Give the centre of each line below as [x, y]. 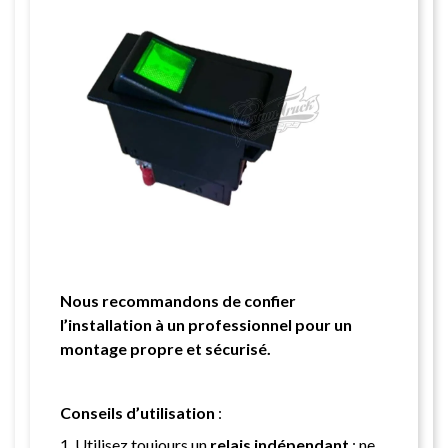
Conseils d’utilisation [137, 412]
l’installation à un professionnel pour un [206, 324]
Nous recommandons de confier [178, 300]
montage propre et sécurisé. [165, 348]
